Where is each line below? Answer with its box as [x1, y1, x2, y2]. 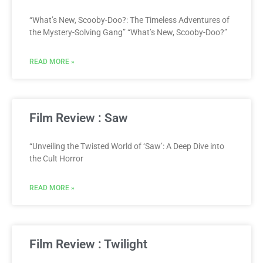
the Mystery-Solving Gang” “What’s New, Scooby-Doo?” [29, 27, 227, 37]
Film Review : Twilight [29, 237, 147, 251]
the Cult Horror [29, 153, 83, 163]
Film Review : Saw [29, 110, 128, 125]
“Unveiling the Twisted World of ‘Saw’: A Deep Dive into [29, 141, 224, 151]
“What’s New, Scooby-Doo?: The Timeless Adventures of [29, 15, 230, 25]
